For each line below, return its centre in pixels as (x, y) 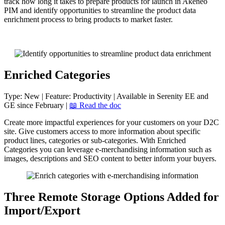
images (15, 159)
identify (46, 11)
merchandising (125, 150)
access (80, 132)
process (53, 20)
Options (144, 197)
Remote (58, 197)
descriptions (49, 159)
